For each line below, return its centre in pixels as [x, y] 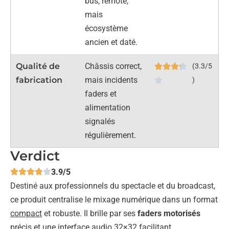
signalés [100, 121]
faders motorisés [169, 213]
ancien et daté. [111, 42]
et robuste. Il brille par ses [90, 213]
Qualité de [38, 66]
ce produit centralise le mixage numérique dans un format [114, 199]
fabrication [39, 80]
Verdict [35, 156]
